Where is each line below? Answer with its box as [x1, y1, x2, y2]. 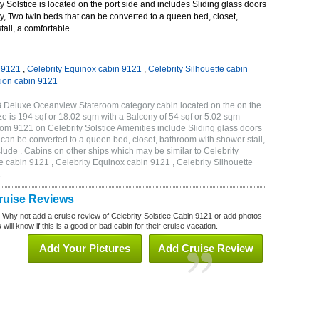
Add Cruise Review [158, 242, 253, 254]
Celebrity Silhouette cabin [148, 64, 248, 74]
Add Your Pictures [39, 242, 130, 254]
